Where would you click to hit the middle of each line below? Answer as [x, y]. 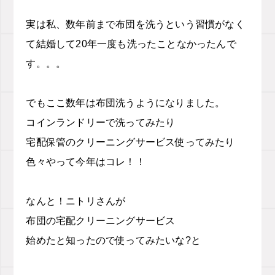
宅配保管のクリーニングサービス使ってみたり [130, 142]
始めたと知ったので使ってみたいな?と [113, 240]
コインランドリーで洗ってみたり [101, 122]
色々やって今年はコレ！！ [86, 162]
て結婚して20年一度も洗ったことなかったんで [131, 44]
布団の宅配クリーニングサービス [101, 221]
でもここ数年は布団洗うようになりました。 [126, 103]
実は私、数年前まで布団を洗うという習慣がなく [135, 24]
